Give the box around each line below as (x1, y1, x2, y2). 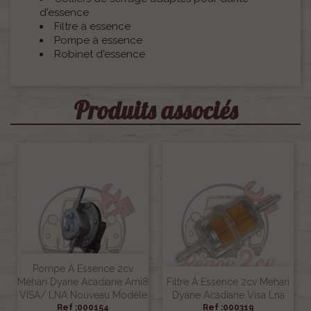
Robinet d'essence (54, 48, 145, 61)
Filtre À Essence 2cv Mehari (167, 276, 289, 288)
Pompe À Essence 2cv (33, 263, 133, 275)
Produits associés (74, 95, 237, 126)
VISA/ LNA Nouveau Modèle (19, 289, 147, 301)
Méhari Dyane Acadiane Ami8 (17, 276, 149, 288)
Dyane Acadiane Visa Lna (171, 289, 285, 301)
